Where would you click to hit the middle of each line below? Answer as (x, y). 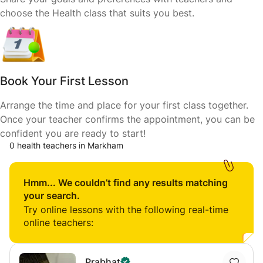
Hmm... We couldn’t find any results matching (126, 183)
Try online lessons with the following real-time (126, 210)
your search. (52, 195)
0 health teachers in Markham (66, 145)
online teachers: (58, 222)
